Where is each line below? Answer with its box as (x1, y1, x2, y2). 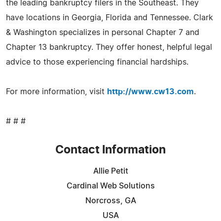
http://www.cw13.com (107, 87, 194, 96)
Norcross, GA (85, 196, 136, 205)
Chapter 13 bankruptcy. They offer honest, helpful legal (6, 43, 212, 51)
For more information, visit (6, 87, 107, 96)
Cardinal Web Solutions (66, 182, 155, 190)
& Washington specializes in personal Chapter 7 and (6, 28, 199, 37)
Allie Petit (93, 167, 128, 175)
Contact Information (55, 144, 166, 156)
